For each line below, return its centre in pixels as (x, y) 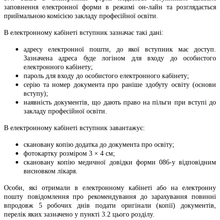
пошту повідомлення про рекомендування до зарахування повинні (110, 196)
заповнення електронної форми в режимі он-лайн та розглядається (110, 7)
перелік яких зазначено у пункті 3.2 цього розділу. (79, 214)
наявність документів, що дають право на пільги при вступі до (120, 102)
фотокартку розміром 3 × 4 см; (69, 153)
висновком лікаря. (51, 171)
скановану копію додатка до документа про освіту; (99, 144)
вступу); (36, 93)
